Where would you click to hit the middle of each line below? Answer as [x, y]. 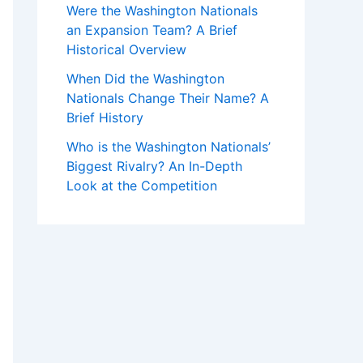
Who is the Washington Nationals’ [169, 147]
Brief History [105, 117]
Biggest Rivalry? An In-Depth [154, 166]
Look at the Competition [142, 186]
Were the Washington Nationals [162, 11]
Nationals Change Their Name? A [168, 98]
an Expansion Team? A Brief [152, 30]
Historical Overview [126, 49]
